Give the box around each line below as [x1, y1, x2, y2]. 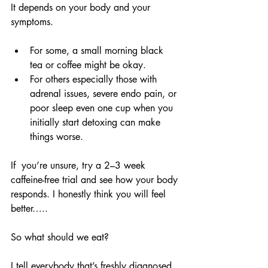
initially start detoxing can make [30, 116, 163, 129]
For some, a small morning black [30, 44, 166, 57]
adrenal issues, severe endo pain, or [30, 87, 179, 100]
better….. [11, 202, 48, 215]
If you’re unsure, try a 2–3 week [11, 159, 148, 172]
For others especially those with [30, 73, 160, 86]
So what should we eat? [11, 231, 109, 243]
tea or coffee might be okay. [30, 59, 146, 71]
